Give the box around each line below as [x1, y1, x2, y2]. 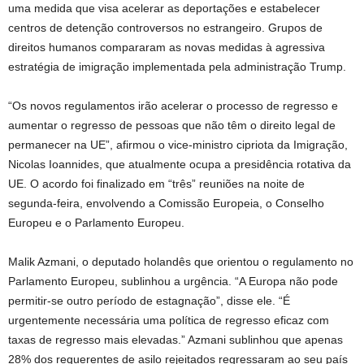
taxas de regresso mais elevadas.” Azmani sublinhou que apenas [8, 333, 343, 346]
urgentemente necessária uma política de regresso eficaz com [8, 314, 329, 327]
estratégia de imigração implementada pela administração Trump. [8, 60, 346, 73]
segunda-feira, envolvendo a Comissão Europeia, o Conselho [8, 197, 324, 210]
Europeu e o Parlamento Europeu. [8, 216, 184, 229]
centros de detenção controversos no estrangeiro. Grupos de [8, 21, 323, 34]
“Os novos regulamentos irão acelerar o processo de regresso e [8, 99, 338, 112]
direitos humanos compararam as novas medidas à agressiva [8, 41, 325, 54]
